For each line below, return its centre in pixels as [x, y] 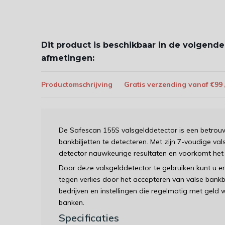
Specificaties [89, 218]
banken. [72, 202]
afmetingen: [68, 58]
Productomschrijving [77, 84]
